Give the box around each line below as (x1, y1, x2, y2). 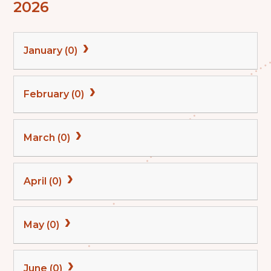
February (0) (24, 88, 87, 100)
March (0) (24, 131, 73, 143)
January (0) (24, 44, 80, 56)
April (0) (24, 175, 65, 187)
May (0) (24, 218, 62, 230)
